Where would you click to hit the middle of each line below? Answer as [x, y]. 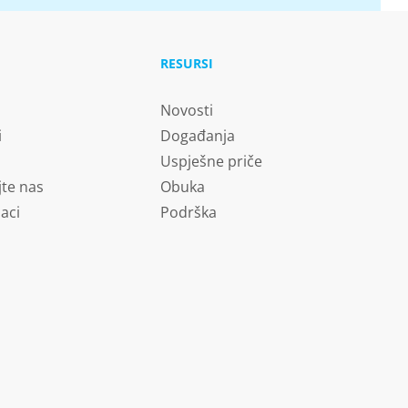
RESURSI [186, 63]
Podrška [188, 212]
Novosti [186, 110]
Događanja [197, 135]
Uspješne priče [211, 161]
